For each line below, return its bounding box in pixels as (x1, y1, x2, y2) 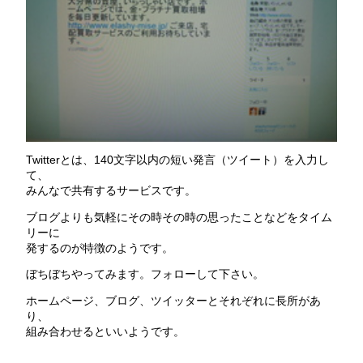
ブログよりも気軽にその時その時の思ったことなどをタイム (25, 210, 332, 224)
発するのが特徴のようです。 (25, 241, 173, 254)
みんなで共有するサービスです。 (25, 184, 196, 198)
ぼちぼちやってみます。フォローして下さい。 (25, 267, 264, 281)
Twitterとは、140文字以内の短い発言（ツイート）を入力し (25, 153, 329, 167)
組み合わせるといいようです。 (25, 324, 185, 338)
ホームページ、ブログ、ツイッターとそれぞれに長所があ (25, 293, 321, 307)
